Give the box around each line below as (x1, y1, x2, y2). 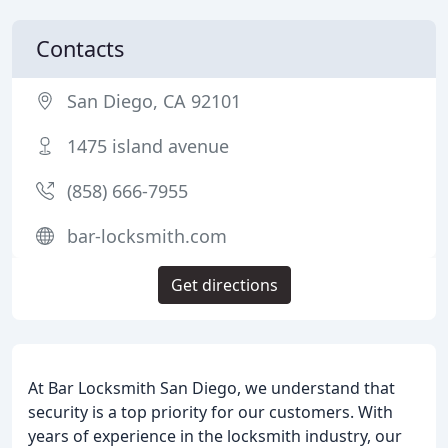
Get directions (170, 274, 278, 296)
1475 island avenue (67, 134, 229, 158)
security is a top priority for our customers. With (28, 401, 393, 423)
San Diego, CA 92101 (67, 89, 241, 113)
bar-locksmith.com (67, 224, 227, 248)
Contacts (36, 34, 124, 63)
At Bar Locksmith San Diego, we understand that (28, 377, 395, 399)
